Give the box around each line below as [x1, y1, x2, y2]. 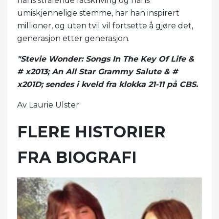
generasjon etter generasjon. [17, 34, 130, 44]
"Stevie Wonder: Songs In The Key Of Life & [17, 54, 194, 64]
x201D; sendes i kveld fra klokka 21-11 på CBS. [17, 80, 198, 89]
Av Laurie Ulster [17, 100, 79, 110]
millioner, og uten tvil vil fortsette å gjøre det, [17, 21, 193, 31]
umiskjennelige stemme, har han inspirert [17, 8, 179, 18]
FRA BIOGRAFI [17, 148, 137, 167]
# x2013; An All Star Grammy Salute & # [17, 67, 178, 77]
